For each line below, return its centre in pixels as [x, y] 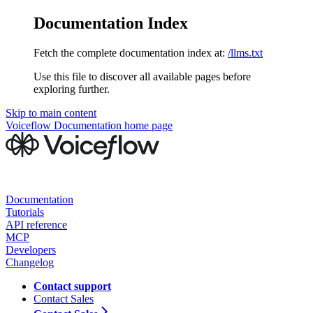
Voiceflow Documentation [64, 125]
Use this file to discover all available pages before [142, 76]
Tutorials [25, 212]
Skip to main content [51, 112]
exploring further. [72, 89]
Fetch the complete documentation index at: [129, 52]
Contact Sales [64, 298]
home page [147, 125]
